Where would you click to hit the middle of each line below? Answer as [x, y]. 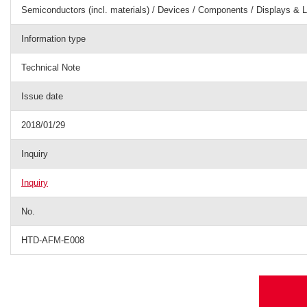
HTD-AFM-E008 [53, 240]
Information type [53, 39]
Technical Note [51, 67]
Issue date [42, 96]
